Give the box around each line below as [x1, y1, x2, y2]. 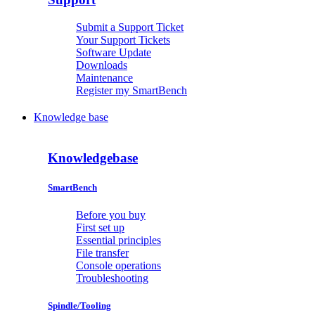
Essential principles [76, 233, 161, 246]
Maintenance [76, 71, 133, 84]
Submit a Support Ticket [76, 20, 184, 33]
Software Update [76, 46, 151, 58]
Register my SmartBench [76, 84, 187, 96]
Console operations [76, 259, 161, 271]
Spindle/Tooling [48, 300, 111, 311]
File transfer [76, 246, 129, 259]
